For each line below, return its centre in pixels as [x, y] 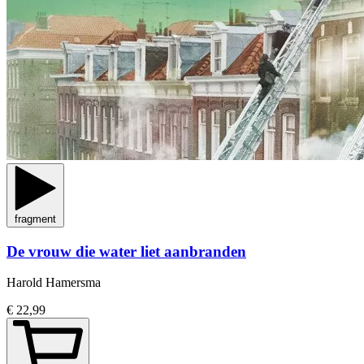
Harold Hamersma [54, 283]
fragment [35, 219]
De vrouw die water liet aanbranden [126, 251]
